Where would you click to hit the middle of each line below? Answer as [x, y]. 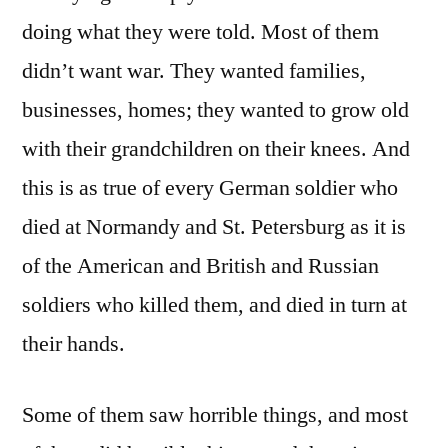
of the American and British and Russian [200, 265]
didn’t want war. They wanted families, [194, 70]
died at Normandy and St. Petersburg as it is [214, 226]
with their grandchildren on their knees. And [216, 148]
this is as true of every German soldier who [210, 187]
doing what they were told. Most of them [200, 31]
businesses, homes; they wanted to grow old [215, 109]
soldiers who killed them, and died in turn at [214, 304]
